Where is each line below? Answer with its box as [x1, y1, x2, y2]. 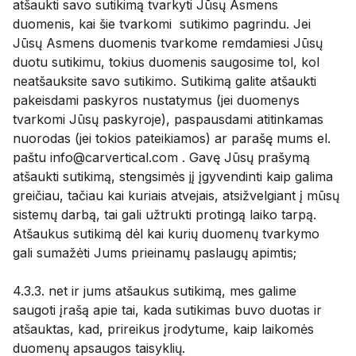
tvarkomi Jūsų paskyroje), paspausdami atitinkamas [13, 111, 323, 127]
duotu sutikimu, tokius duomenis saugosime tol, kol [13, 54, 319, 70]
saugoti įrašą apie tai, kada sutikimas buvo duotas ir [13, 302, 322, 318]
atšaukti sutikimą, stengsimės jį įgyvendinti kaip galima [13, 168, 333, 184]
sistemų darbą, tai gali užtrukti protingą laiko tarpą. [13, 207, 316, 222]
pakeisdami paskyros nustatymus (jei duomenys [13, 92, 300, 108]
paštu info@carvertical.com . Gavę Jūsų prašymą [13, 149, 310, 165]
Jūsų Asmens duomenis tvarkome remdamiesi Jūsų [13, 35, 323, 51]
